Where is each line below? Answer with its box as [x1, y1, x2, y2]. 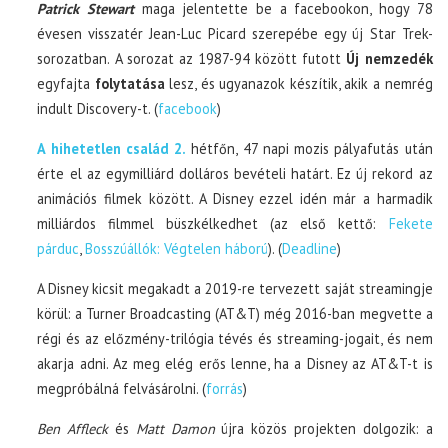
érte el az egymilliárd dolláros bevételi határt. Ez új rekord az [37, 163, 433, 183]
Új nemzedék [346, 48, 433, 68]
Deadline [282, 238, 338, 258]
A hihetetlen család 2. [37, 138, 187, 158]
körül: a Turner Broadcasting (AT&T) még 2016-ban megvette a [37, 303, 433, 323]
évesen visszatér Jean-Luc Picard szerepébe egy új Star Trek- [37, 23, 433, 43]
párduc [37, 238, 80, 258]
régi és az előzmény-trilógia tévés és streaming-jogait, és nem [37, 328, 433, 348]
